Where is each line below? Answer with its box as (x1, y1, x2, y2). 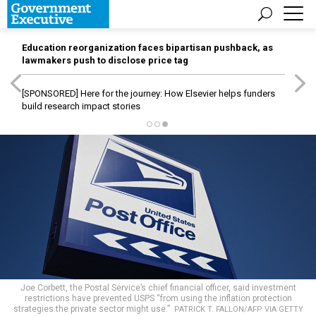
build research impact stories (22, 101, 140, 111)
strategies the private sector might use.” (13, 304, 174, 315)
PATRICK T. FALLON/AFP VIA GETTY (174, 305, 303, 315)
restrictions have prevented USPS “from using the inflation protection (24, 293, 292, 304)
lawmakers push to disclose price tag (22, 55, 188, 66)
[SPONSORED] (22, 88, 78, 99)
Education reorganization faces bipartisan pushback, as (22, 42, 273, 53)
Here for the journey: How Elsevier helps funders (78, 88, 275, 99)
